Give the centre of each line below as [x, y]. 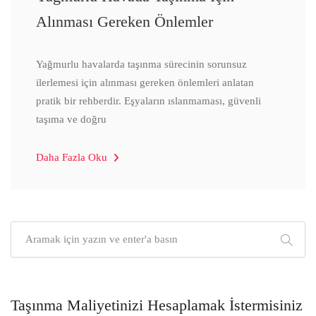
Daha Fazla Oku [73, 157]
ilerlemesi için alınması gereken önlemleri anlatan [145, 83]
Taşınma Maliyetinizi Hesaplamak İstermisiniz [157, 305]
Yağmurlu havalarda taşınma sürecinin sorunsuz [141, 64]
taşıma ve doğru [71, 119]
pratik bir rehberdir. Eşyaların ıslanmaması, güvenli [148, 101]
